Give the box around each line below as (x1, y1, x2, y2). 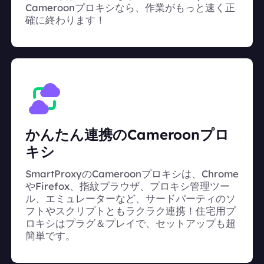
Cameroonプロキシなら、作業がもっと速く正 (25, 1, 235, 14)
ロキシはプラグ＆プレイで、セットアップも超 (25, 216, 236, 229)
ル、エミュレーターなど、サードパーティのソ (25, 192, 236, 204)
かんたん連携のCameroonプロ (25, 125, 229, 143)
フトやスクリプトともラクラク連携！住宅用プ (25, 204, 236, 217)
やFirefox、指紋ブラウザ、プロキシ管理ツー (25, 179, 230, 192)
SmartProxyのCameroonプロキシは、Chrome (25, 167, 239, 180)
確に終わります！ (25, 14, 105, 27)
